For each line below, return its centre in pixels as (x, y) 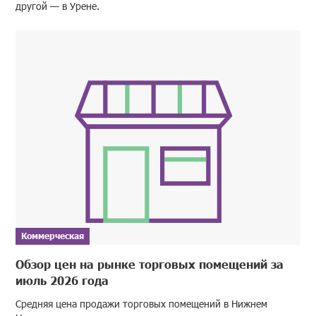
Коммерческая (53, 236)
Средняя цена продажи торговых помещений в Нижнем (142, 303)
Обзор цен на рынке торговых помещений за (150, 263)
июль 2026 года (62, 280)
